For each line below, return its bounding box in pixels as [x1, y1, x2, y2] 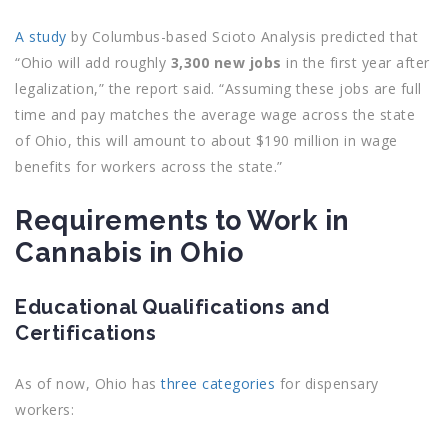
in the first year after [281, 53, 430, 72]
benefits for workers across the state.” [15, 157, 283, 176]
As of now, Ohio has [15, 374, 161, 393]
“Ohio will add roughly [15, 53, 171, 72]
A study [15, 27, 67, 46]
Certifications [15, 321, 156, 345]
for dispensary [275, 374, 379, 393]
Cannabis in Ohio [15, 237, 243, 268]
